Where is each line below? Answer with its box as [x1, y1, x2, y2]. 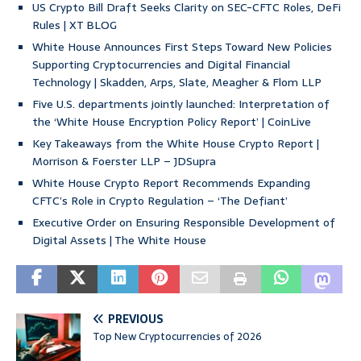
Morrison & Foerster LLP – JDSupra [32, 152, 216, 171]
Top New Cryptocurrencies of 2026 [93, 328, 262, 346]
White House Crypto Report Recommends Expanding [32, 174, 310, 193]
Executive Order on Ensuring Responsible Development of [32, 214, 335, 232]
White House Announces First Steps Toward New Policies [32, 38, 332, 56]
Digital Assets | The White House [32, 231, 206, 250]
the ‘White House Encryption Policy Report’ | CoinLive [32, 113, 311, 131]
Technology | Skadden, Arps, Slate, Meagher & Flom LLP [32, 73, 322, 92]
